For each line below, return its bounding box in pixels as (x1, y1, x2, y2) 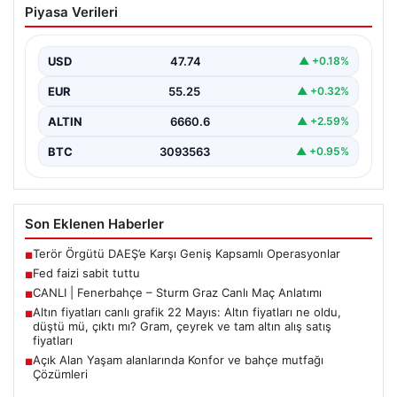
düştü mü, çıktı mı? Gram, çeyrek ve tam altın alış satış (33, 318, 331, 333)
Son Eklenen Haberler (25, 214, 164, 232)
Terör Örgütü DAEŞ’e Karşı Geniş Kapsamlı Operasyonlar (33, 245, 340, 261)
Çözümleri (33, 366, 88, 381)
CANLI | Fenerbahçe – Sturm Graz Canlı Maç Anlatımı (33, 284, 322, 300)
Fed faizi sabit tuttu (33, 265, 140, 280)
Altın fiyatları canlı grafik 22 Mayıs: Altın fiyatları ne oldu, (33, 304, 341, 319)
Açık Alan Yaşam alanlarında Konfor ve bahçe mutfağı (33, 352, 323, 367)
